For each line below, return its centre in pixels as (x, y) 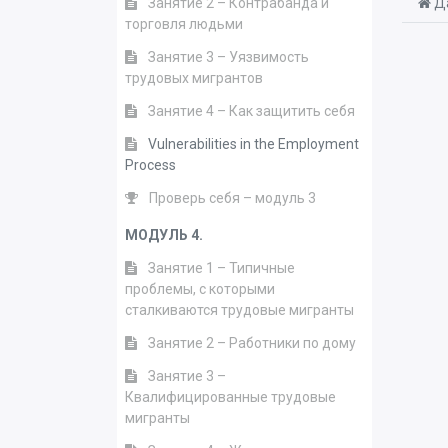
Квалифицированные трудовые (230, 397)
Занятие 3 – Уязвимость (228, 57)
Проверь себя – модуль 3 (232, 198)
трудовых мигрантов (194, 78)
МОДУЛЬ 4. (164, 235)
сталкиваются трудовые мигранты (239, 310)
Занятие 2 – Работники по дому (252, 343)
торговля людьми (184, 24)
